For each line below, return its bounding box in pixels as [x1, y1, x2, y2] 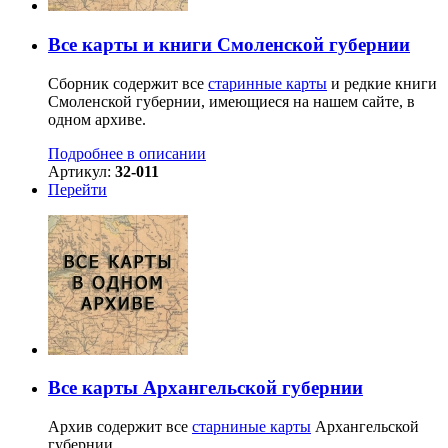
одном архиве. [48, 110, 146, 128]
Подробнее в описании [48, 144, 206, 162]
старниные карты [192, 418, 311, 436]
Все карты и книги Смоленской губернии [48, 33, 410, 55]
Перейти [48, 180, 107, 198]
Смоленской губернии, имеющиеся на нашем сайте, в [48, 92, 415, 110]
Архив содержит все [48, 418, 192, 436]
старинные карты [208, 74, 327, 92]
